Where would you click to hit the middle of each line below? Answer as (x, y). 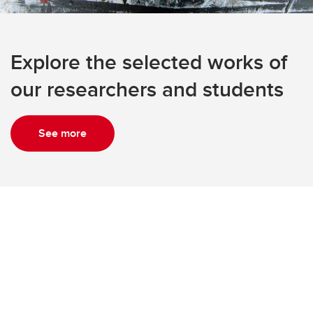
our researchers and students (147, 89)
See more (63, 133)
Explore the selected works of (149, 62)
